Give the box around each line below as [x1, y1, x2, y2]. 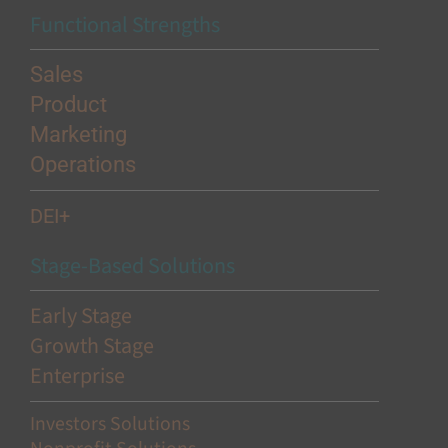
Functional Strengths [29, 9, 220, 42]
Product [29, 92, 112, 118]
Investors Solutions [29, 410, 190, 439]
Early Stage [29, 300, 136, 333]
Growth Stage [29, 330, 154, 363]
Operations [29, 152, 141, 178]
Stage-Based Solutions [29, 250, 235, 283]
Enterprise [29, 360, 129, 393]
